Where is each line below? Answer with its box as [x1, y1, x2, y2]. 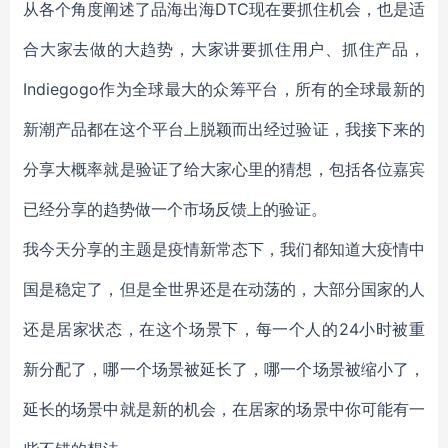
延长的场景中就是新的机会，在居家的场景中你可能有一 [23, 399, 425, 419]
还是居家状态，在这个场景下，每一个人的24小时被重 [23, 319, 425, 339]
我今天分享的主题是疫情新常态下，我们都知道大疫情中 [23, 239, 425, 259]
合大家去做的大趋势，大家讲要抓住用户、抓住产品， [23, 39, 425, 59]
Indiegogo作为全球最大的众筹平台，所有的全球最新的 [23, 79, 425, 99]
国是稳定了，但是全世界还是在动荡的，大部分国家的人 [23, 279, 425, 299]
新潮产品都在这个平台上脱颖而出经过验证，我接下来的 [23, 119, 425, 139]
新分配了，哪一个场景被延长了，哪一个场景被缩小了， [23, 359, 425, 379]
